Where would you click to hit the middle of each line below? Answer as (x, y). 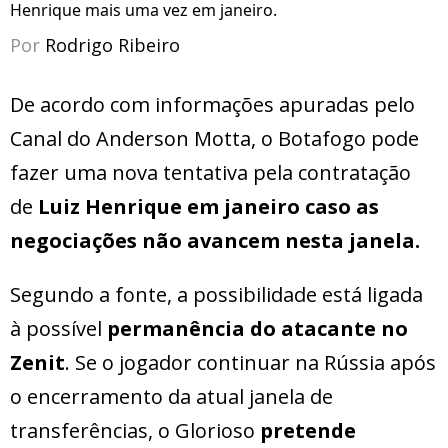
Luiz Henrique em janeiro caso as (208, 206)
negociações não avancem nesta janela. (215, 240)
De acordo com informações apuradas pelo (212, 104)
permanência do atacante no (257, 328)
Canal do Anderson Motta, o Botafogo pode (214, 138)
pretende (308, 430)
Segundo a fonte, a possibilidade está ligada (216, 294)
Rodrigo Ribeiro (112, 44)
